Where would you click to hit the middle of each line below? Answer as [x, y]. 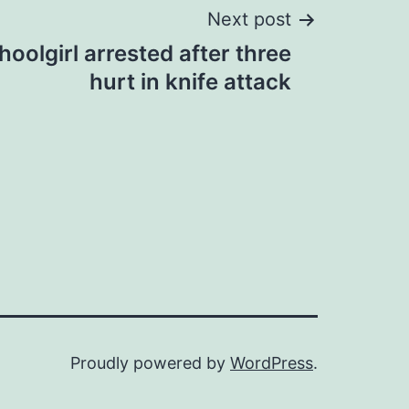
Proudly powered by [150, 363]
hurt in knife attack [190, 82]
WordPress [272, 363]
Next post [249, 19]
